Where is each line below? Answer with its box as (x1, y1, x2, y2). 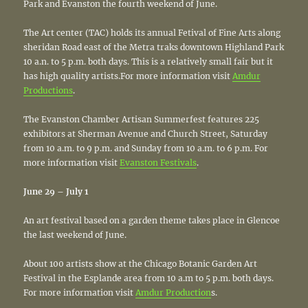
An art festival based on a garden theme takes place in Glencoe (23, 214, 280, 225)
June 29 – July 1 (23, 186, 89, 197)
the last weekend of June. (23, 229, 127, 240)
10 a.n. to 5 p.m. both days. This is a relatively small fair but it (23, 56, 274, 67)
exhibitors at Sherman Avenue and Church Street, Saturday (23, 128, 268, 139)
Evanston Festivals (120, 157, 197, 168)
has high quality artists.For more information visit (23, 70, 233, 81)
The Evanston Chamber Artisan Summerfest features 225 (23, 113, 260, 124)
